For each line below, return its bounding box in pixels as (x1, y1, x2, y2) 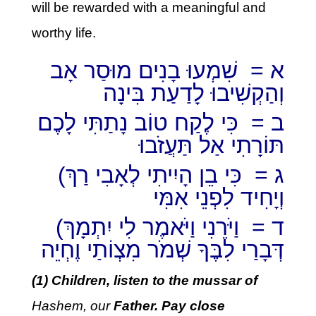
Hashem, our (31, 298, 114, 313)
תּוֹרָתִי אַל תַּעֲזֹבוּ (139, 133, 285, 158)
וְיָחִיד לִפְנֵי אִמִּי (153, 185, 285, 210)
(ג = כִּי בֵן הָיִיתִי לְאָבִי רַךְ (58, 162, 66, 188)
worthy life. (31, 25, 96, 40)
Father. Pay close (113, 298, 225, 313)
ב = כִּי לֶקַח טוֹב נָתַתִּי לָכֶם (37, 110, 285, 135)
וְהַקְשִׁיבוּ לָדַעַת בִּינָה (103, 80, 285, 106)
